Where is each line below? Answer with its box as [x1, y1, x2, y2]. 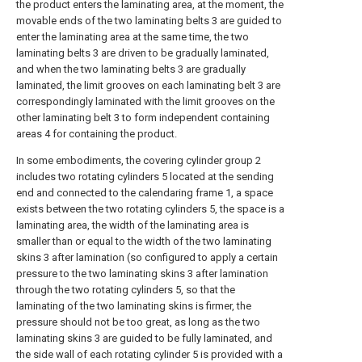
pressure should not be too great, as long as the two [16, 316, 260, 328]
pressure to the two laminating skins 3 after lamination [16, 267, 268, 280]
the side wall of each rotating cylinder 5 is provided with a [16, 348, 283, 360]
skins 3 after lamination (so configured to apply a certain [16, 251, 278, 263]
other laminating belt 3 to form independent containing [16, 112, 270, 124]
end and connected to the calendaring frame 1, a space [16, 187, 273, 199]
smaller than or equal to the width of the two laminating [16, 235, 271, 247]
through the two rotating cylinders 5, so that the [16, 284, 235, 296]
